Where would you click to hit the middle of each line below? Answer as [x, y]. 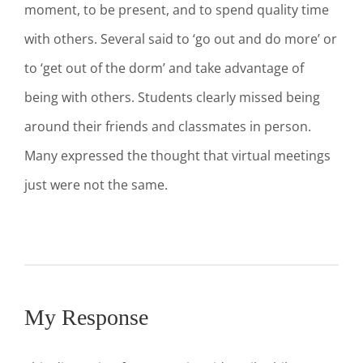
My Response [89, 317]
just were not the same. [96, 184]
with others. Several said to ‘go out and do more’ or [181, 38]
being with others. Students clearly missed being [172, 97]
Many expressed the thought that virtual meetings [177, 155]
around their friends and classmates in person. [168, 126]
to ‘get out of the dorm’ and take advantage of [164, 68]
